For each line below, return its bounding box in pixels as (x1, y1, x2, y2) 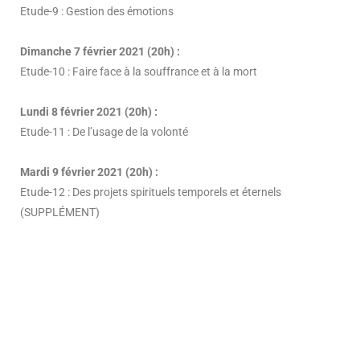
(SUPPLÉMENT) (20, 206, 100, 219)
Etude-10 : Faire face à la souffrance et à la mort (20, 65, 257, 78)
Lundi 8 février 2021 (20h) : (20, 105, 157, 118)
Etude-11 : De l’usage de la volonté (20, 125, 188, 138)
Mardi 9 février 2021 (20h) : (20, 166, 158, 178)
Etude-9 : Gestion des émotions (20, 5, 174, 18)
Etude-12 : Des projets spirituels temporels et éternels (20, 186, 281, 198)
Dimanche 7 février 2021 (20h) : (20, 45, 180, 58)
